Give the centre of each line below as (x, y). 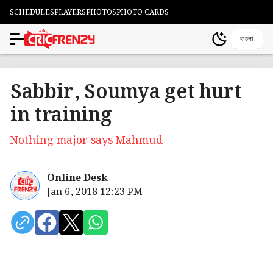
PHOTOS (101, 12)
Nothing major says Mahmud (87, 141)
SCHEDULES (32, 12)
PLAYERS (70, 12)
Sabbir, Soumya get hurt (126, 92)
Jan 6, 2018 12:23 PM (95, 192)
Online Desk (77, 178)
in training (61, 115)
